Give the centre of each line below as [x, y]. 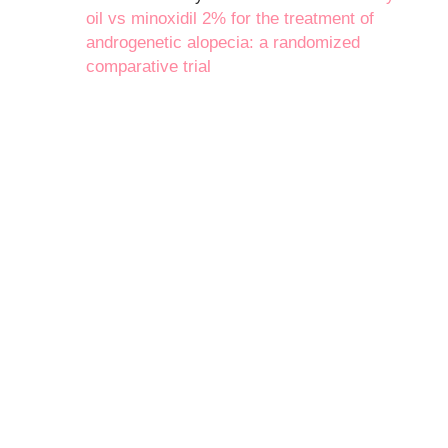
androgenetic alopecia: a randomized [223, 42]
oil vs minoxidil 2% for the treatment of [230, 18]
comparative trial [149, 66]
